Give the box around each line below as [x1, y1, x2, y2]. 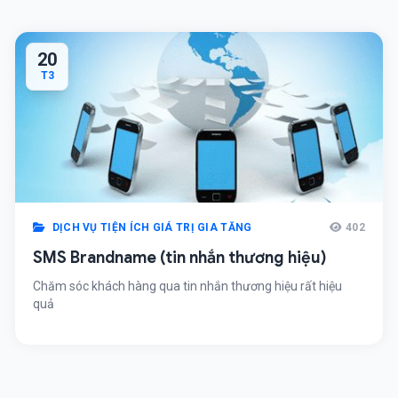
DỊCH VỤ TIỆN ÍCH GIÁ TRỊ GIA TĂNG [49, 221, 252, 234]
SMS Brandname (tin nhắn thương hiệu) [33, 248, 326, 267]
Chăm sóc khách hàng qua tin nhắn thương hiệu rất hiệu [33, 279, 342, 293]
